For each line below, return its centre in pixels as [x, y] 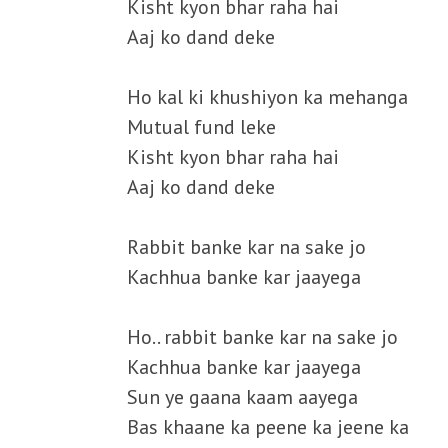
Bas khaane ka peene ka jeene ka [268, 427]
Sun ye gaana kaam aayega [242, 397]
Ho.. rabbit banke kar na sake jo [262, 337]
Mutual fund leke [201, 127]
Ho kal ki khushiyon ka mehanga [267, 97]
